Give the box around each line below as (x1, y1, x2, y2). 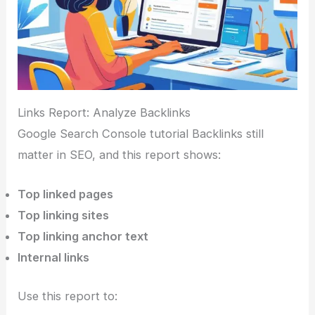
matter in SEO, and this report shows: (18, 147, 221, 162)
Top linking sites (18, 208, 110, 223)
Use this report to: (18, 288, 118, 303)
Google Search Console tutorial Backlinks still (18, 126, 264, 141)
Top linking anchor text (18, 229, 149, 244)
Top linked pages (18, 187, 114, 202)
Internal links (18, 250, 90, 265)
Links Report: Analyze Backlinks (18, 105, 191, 120)
